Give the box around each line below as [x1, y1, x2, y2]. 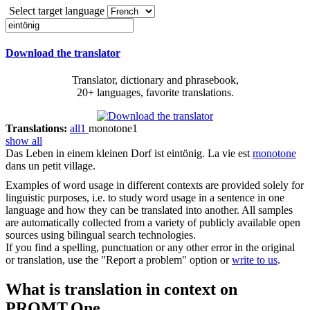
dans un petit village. [6, 160, 95, 172]
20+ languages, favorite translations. [76, 86, 234, 99]
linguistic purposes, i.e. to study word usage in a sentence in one [6, 192, 284, 204]
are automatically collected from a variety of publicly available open [6, 217, 300, 229]
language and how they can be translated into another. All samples [6, 204, 293, 217]
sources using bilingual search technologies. [6, 229, 196, 241]
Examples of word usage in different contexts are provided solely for [6, 179, 304, 192]
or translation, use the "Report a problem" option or [6, 254, 232, 266]
